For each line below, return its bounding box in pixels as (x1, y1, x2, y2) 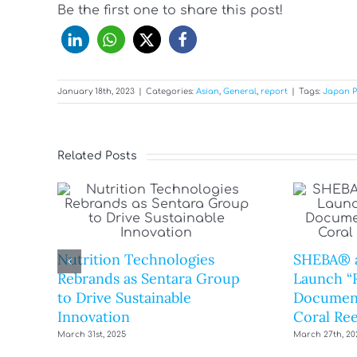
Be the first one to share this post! (57, 3, 283, 18)
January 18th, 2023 (57, 87, 135, 96)
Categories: (146, 87, 196, 96)
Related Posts (57, 150, 137, 163)
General (223, 87, 257, 96)
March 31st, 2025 (57, 330, 126, 339)
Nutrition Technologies (57, 249, 214, 269)
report (261, 87, 288, 96)
